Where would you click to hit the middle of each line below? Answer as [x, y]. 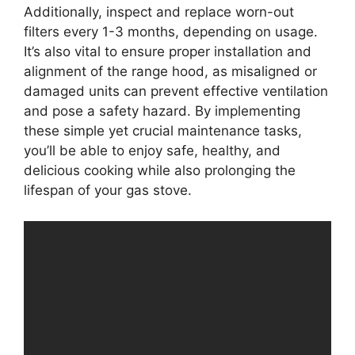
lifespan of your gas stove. [108, 190]
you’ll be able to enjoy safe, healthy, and [152, 151]
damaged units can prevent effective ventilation [176, 91]
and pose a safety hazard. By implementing [162, 111]
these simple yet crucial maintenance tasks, [163, 131]
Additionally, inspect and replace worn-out [159, 12]
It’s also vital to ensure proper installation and [168, 52]
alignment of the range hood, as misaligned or [170, 71]
